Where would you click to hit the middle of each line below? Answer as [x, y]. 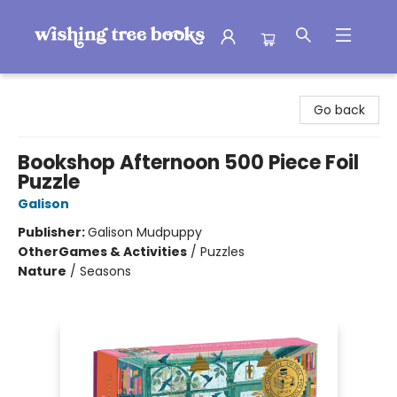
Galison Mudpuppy [145, 232]
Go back [339, 110]
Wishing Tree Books [73, 90]
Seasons [105, 271]
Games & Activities [123, 252]
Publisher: [53, 232]
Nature [42, 271]
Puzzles [222, 252]
